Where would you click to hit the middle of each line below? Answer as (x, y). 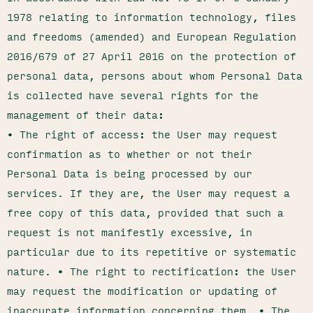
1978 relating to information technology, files (152, 17)
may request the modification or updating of (142, 291)
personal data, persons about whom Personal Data (155, 75)
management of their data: (86, 115)
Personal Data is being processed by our (130, 173)
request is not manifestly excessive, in (130, 232)
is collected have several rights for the (133, 95)
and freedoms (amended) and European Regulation (152, 36)
